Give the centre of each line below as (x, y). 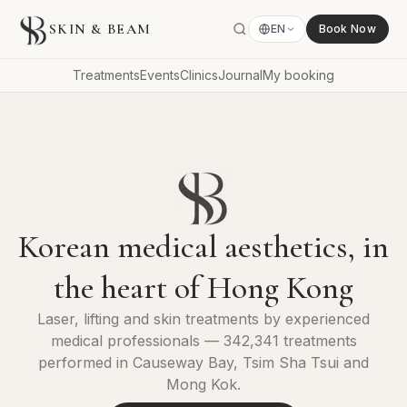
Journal (240, 75)
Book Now (347, 29)
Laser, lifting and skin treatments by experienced (203, 319)
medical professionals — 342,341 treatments (203, 341)
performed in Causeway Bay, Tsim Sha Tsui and (203, 362)
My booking (298, 75)
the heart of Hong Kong (203, 288)
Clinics (199, 75)
